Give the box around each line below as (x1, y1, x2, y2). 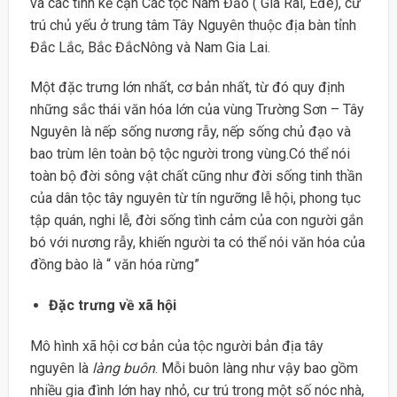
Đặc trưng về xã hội (48, 297, 176, 315)
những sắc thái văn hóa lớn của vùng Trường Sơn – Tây (29, 101, 364, 119)
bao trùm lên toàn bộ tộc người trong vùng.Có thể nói (29, 145, 350, 163)
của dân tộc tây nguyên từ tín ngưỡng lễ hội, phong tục (29, 190, 361, 207)
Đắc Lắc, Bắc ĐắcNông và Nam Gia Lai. (29, 38, 270, 56)
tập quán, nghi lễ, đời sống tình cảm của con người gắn (29, 212, 363, 230)
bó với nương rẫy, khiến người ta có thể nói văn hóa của (29, 234, 365, 252)
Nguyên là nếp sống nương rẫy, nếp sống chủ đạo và (29, 123, 351, 141)
